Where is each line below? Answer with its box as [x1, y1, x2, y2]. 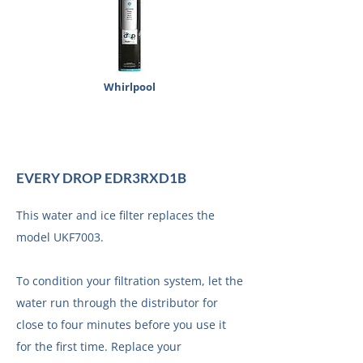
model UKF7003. [16, 229, 104, 245]
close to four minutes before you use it [16, 317, 226, 332]
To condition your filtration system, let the [16, 273, 243, 288]
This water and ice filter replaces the [16, 207, 215, 223]
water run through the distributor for [16, 295, 218, 310]
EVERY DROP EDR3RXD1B [16, 169, 186, 186]
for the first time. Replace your [16, 339, 181, 354]
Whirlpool [103, 79, 156, 94]
